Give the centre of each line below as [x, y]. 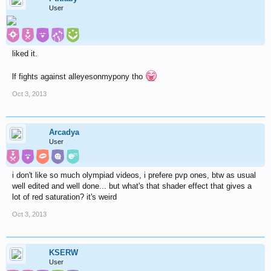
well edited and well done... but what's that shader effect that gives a [132, 186]
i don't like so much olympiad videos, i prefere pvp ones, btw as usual [134, 175]
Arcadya [64, 132]
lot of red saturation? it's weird [64, 197]
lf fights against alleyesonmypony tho [79, 77]
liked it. [25, 54]
